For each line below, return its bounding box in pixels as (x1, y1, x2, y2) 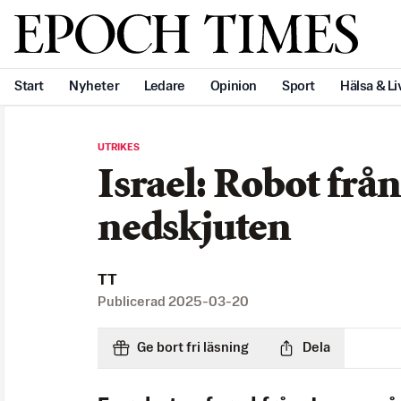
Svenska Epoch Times (13, 14, 288, 45)
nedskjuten (98, 209, 292, 251)
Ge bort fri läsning (137, 341, 249, 355)
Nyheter (69, 80, 120, 94)
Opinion (209, 80, 258, 94)
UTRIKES (98, 142, 140, 154)
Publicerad (98, 295, 168, 310)
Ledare (144, 80, 185, 94)
